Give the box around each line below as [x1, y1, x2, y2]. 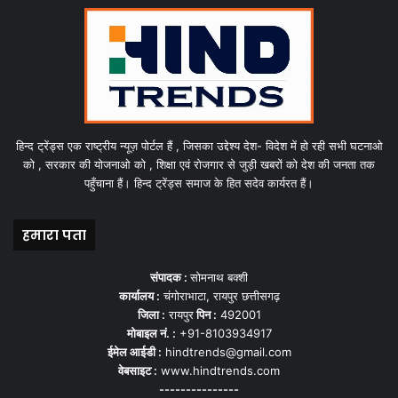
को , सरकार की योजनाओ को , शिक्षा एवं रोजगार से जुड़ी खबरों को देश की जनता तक [23, 156, 375, 171]
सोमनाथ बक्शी [190, 269, 248, 284]
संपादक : [150, 269, 190, 284]
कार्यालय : [118, 288, 160, 303]
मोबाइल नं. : [126, 325, 176, 340]
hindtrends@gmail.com [161, 344, 291, 359]
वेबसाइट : [118, 362, 157, 378]
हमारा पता [22, 225, 86, 244]
